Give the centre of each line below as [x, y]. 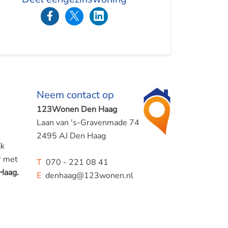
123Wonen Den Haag [77, 109]
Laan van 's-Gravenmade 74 [88, 122]
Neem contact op [75, 95]
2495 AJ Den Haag [71, 136]
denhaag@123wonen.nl [87, 175]
